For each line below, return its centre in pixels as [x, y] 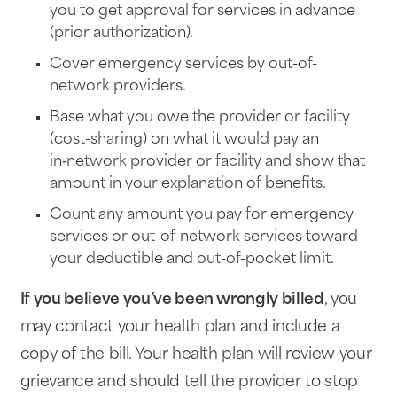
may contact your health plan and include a [180, 328]
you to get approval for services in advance [202, 11]
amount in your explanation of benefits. [187, 184]
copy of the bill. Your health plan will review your [196, 355]
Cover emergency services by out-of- [183, 64]
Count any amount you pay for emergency [201, 216]
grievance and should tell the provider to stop [189, 383]
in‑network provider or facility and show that [207, 162]
